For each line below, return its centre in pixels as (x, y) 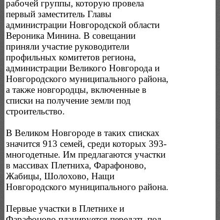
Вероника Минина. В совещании (71, 35)
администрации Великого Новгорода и (83, 68)
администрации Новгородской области (83, 25)
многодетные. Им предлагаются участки (86, 154)
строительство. (36, 111)
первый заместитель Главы (59, 14)
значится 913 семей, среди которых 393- (86, 143)
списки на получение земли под (69, 100)
